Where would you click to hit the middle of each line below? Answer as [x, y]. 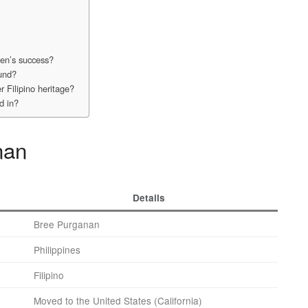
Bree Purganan [67, 224]
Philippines [57, 250]
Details [149, 198]
